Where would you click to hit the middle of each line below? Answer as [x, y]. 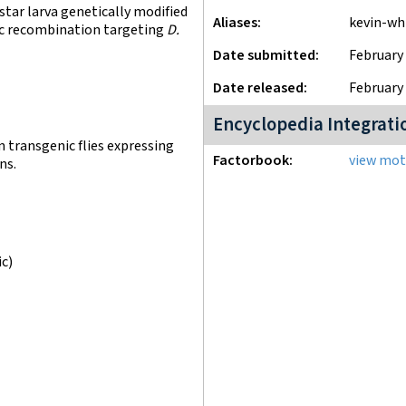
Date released [258, 88]
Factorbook [251, 161]
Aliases [235, 23]
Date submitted [264, 56]
